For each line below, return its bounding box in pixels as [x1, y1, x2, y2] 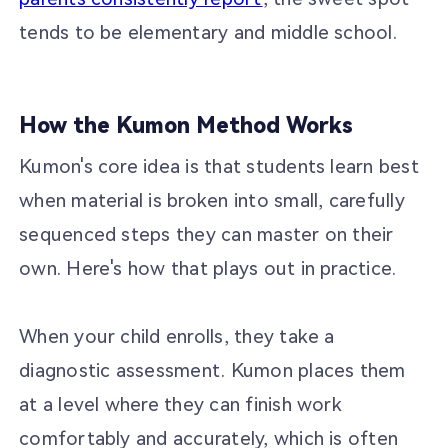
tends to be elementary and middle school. [19, 20, 397, 44]
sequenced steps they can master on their [19, 222, 394, 246]
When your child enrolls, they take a [19, 324, 335, 348]
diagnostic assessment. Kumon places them [19, 358, 406, 382]
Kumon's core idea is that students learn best [19, 154, 419, 178]
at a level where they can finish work [19, 392, 342, 416]
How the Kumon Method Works [19, 113, 354, 139]
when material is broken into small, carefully [19, 188, 405, 212]
